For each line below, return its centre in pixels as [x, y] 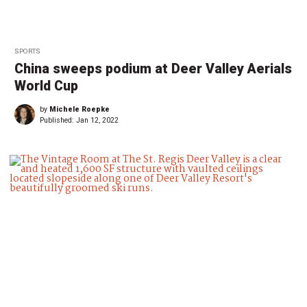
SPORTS [27, 51]
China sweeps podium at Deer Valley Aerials [153, 69]
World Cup [46, 86]
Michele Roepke [79, 110]
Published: [58, 121]
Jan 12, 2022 [97, 121]
